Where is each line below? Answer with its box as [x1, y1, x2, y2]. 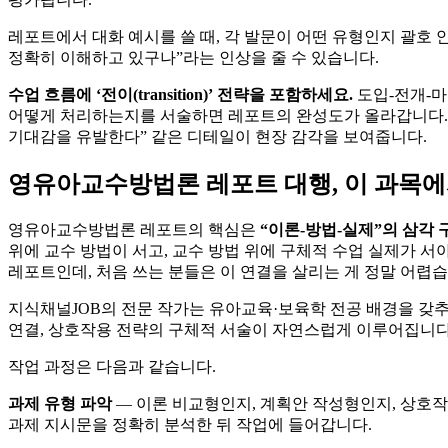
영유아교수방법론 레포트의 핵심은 [8, 220, 260, 238]
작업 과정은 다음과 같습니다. [8, 357, 216, 375]
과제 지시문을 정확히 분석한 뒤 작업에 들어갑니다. [8, 415, 372, 433]
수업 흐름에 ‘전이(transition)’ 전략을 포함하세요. [8, 85, 353, 103]
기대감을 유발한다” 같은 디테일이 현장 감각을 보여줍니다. [8, 127, 427, 145]
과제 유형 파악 [8, 394, 112, 412]
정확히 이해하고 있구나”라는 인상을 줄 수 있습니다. [8, 48, 379, 66]
